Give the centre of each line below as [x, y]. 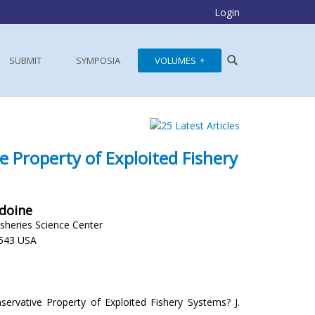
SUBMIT [25, 60]
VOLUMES [175, 60]
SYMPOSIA [98, 60]
